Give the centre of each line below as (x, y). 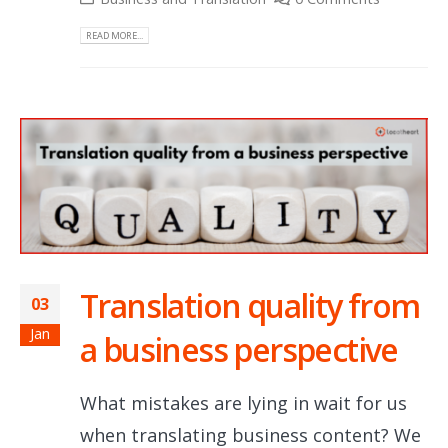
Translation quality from (250, 306)
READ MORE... (114, 35)
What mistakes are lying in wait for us (243, 402)
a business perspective (239, 350)
